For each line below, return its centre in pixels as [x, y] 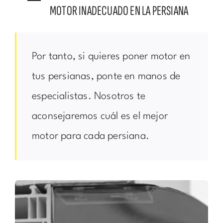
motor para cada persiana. [90, 137]
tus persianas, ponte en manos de [106, 77]
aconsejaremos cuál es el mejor [100, 117]
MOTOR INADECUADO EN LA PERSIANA [119, 11]
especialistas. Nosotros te [89, 97]
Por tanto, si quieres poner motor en [111, 57]
